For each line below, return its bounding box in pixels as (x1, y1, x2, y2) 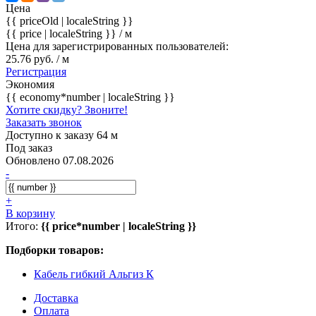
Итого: (6, 219, 41, 232)
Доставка (34, 291, 78, 304)
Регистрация (6, 65, 66, 78)
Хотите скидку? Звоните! (6, 103, 128, 116)
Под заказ (6, 141, 52, 154)
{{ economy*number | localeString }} (6, 90, 175, 103)
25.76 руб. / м (6, 52, 69, 65)
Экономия (6, 78, 54, 90)
